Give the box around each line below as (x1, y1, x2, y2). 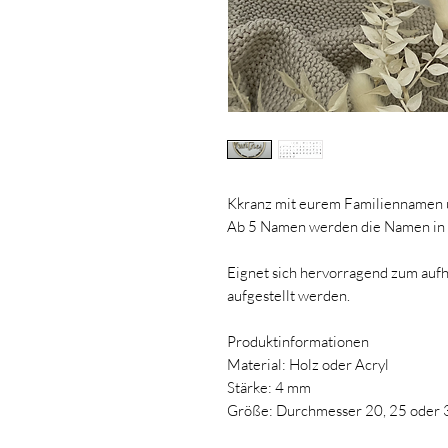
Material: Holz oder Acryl (227, 354, 389, 374)
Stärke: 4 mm (227, 377, 311, 397)
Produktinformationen (227, 331, 369, 351)
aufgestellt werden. (227, 285, 350, 305)
